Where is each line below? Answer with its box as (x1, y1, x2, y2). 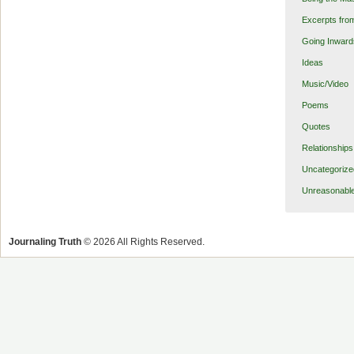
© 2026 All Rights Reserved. (81, 235, 205, 247)
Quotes (301, 121, 330, 131)
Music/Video (301, 78, 348, 88)
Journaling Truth (9, 235, 81, 247)
